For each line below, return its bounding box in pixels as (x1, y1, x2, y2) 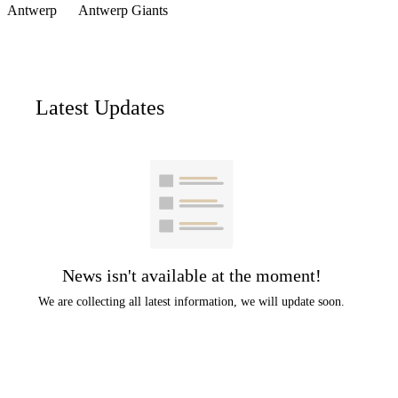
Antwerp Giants (78, 3, 168, 19)
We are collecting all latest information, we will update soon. (38, 295, 346, 309)
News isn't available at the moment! (61, 266, 322, 286)
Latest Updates (36, 96, 164, 120)
